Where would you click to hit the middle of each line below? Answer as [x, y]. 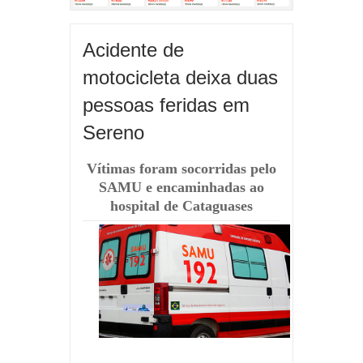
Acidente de [133, 50]
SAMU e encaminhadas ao [181, 187]
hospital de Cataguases [181, 206]
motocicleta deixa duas [180, 77]
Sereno [113, 132]
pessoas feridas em [166, 105]
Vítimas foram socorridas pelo [181, 169]
